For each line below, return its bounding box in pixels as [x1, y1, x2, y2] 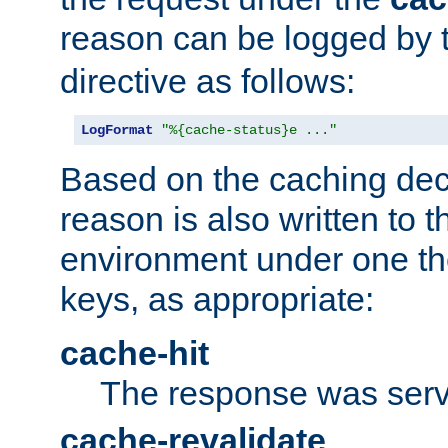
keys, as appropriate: [60, 280, 374, 319]
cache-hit [60, 334, 209, 373]
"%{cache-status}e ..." [161, 122, 337, 139]
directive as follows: [60, 62, 355, 101]
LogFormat [81, 122, 153, 139]
